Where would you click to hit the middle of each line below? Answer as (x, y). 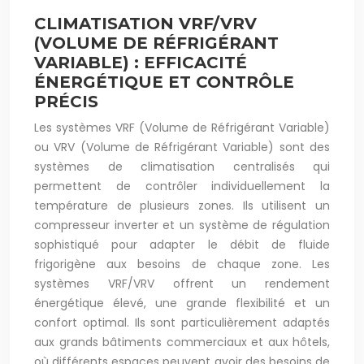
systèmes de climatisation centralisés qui (182, 167)
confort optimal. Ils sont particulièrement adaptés (182, 323)
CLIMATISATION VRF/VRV (145, 24)
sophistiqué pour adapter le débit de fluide (182, 245)
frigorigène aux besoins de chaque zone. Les (182, 264)
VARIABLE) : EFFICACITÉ (141, 63)
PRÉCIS (66, 102)
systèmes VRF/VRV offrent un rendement (182, 284)
